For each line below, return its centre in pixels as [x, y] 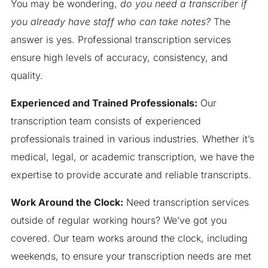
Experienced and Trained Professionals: [104, 103]
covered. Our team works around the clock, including [129, 238]
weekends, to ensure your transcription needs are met [131, 256]
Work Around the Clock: [67, 202]
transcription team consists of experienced [106, 121]
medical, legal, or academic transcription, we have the [132, 156]
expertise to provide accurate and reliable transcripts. [131, 174]
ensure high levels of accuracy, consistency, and [119, 57]
